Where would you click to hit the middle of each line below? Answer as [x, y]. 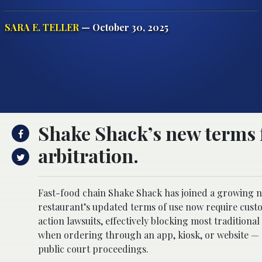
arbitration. [88, 155]
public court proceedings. [93, 249]
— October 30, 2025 [124, 27]
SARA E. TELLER [42, 27]
